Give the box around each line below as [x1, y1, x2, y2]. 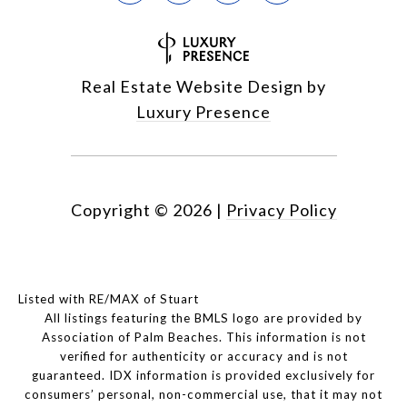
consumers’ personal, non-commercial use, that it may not [25, 387, 382, 402]
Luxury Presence [136, 102, 271, 123]
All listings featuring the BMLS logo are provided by [45, 311, 362, 326]
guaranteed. [32, 368, 109, 383]
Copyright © [70, 200, 169, 221]
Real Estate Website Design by [81, 76, 326, 97]
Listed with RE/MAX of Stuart [18, 292, 199, 307]
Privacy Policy [225, 200, 337, 221]
